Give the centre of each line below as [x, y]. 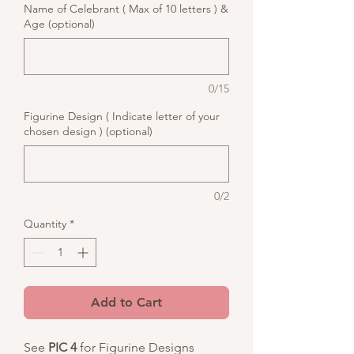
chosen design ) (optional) [88, 131]
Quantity [45, 224]
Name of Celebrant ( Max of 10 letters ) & [126, 9]
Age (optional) [59, 24]
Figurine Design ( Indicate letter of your [122, 116]
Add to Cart [126, 302]
